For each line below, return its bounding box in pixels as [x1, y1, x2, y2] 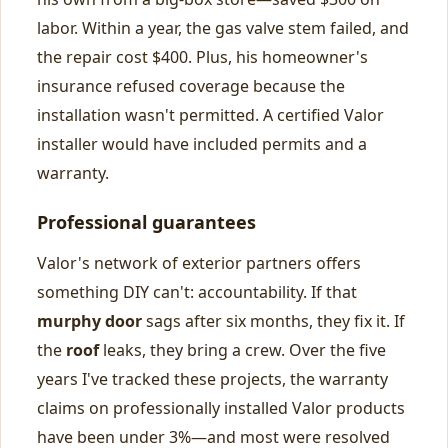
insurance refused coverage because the [37, 75, 345, 97]
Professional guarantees [37, 210, 256, 234]
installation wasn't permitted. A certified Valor [37, 104, 384, 126]
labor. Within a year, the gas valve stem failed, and [37, 17, 409, 39]
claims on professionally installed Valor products [37, 397, 405, 419]
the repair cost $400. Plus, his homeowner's [37, 46, 368, 68]
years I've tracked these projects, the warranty [37, 368, 388, 390]
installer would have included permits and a [37, 133, 367, 155]
